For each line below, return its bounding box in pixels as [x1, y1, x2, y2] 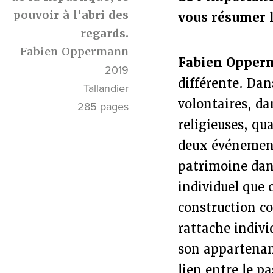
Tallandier [83, 81, 129, 95]
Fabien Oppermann [20, 44, 129, 58]
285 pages [77, 99, 129, 113]
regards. [80, 26, 129, 40]
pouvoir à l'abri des [13, 7, 129, 22]
